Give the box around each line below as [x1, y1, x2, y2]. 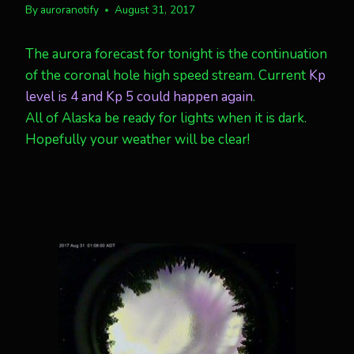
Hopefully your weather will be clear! [25, 130, 250, 149]
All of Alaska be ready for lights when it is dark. [25, 109, 307, 127]
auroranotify [40, 2, 100, 17]
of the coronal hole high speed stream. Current [25, 66, 309, 85]
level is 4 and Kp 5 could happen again [25, 88, 253, 106]
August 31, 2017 [115, 2, 196, 17]
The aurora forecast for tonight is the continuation [25, 45, 327, 63]
